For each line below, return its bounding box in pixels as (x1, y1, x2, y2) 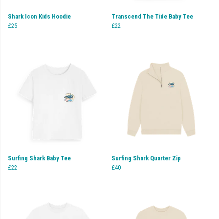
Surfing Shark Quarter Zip (111, 154, 181, 162)
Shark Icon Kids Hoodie (8, 12, 71, 20)
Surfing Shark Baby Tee (8, 154, 71, 162)
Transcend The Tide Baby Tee (111, 12, 193, 20)
